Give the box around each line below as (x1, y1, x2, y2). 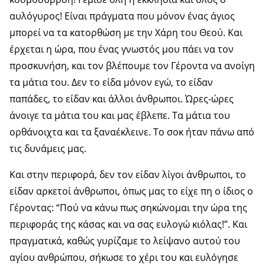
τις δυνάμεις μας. (9, 141, 86, 155)
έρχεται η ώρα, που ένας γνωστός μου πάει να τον (9, 42, 234, 56)
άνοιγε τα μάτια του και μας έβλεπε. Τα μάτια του (9, 108, 230, 122)
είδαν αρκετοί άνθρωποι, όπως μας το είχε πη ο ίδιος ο (9, 184, 253, 198)
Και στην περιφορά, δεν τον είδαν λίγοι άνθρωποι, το (9, 167, 246, 181)
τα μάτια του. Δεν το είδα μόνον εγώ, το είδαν (9, 75, 213, 89)
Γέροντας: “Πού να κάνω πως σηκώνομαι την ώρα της (9, 201, 247, 214)
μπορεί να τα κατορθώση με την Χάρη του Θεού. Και (9, 25, 243, 39)
